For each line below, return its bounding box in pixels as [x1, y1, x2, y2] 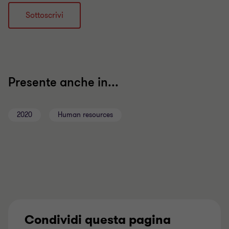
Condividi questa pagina [25, 212, 171, 228]
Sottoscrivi [26, 10, 63, 21]
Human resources [58, 110, 113, 120]
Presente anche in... [8, 75, 119, 90]
